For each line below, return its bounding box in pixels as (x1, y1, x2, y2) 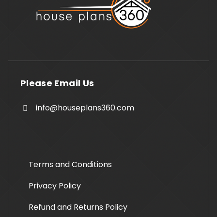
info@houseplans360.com (36, 102, 134, 114)
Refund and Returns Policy (29, 201, 127, 213)
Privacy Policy (29, 180, 81, 192)
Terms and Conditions (29, 159, 112, 170)
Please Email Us (20, 77, 94, 90)
